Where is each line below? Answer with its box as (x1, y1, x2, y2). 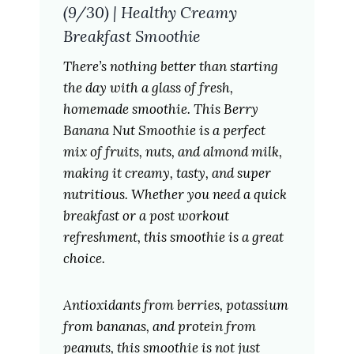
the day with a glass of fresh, (62, 79, 233, 97)
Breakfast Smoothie (62, 26, 201, 47)
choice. (62, 250, 105, 268)
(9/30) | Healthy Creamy (62, 2, 237, 23)
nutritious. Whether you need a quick (62, 186, 287, 204)
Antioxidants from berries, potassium (62, 296, 288, 314)
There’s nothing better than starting (62, 58, 278, 76)
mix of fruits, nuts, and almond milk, (62, 143, 282, 161)
